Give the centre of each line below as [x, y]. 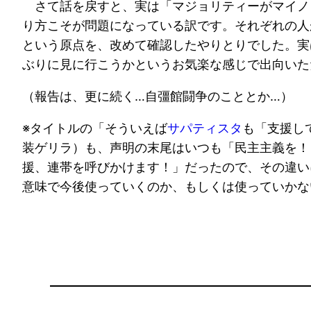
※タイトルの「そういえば [95, 128]
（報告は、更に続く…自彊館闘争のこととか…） [158, 96]
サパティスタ [205, 128]
